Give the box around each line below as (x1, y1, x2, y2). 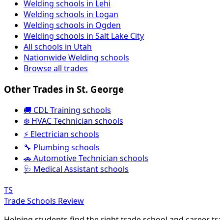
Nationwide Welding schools (24, 52, 129, 63)
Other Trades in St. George (4, 83, 124, 95)
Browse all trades (24, 63, 88, 74)
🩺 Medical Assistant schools (24, 163, 129, 174)
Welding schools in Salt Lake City (24, 30, 144, 42)
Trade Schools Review (4, 195, 84, 206)
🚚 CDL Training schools (24, 104, 111, 115)
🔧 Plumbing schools (24, 141, 100, 153)
